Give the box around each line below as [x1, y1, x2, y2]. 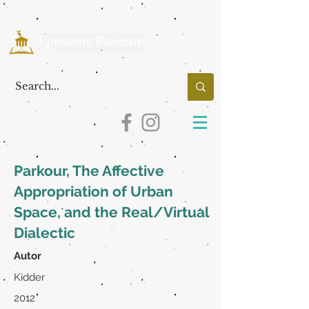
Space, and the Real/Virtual [14, 203, 209, 221]
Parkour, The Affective [14, 162, 164, 179]
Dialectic [14, 224, 75, 241]
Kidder [14, 271, 45, 283]
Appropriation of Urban [14, 183, 173, 200]
